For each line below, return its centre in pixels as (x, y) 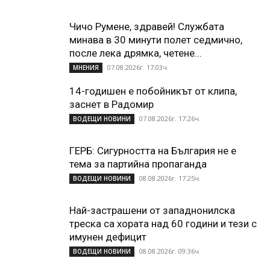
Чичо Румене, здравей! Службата (147, 26)
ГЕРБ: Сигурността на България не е (153, 150)
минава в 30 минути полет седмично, (156, 39)
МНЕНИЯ (86, 67)
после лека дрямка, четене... (136, 53)
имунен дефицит (108, 237)
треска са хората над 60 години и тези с (163, 223)
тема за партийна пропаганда (138, 164)
